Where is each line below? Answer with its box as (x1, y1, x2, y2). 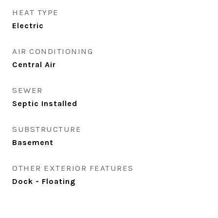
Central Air (12, 60, 56, 69)
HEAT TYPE (12, 7, 59, 17)
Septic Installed (12, 99, 77, 108)
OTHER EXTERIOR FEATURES (12, 163, 134, 173)
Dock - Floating (12, 177, 75, 186)
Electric (12, 21, 44, 30)
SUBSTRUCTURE (12, 124, 81, 134)
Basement (12, 138, 54, 147)
